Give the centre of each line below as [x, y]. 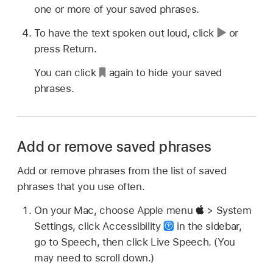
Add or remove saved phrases [115, 146]
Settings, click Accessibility [99, 226]
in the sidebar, [208, 226]
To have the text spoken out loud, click [126, 33]
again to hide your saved [164, 72]
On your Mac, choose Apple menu [115, 210]
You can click [67, 72]
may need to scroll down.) [94, 258]
